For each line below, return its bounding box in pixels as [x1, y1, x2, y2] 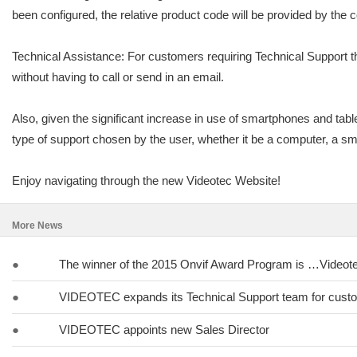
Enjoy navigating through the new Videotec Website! [12, 174, 280, 187]
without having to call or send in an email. [12, 70, 224, 84]
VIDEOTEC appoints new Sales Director [59, 323, 269, 336]
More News [12, 220, 63, 231]
